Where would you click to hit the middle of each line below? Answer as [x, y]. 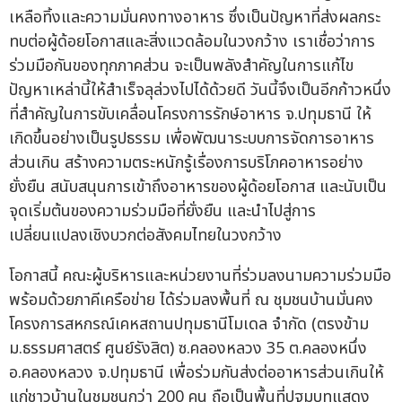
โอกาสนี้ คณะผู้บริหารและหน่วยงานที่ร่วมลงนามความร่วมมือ [200, 276]
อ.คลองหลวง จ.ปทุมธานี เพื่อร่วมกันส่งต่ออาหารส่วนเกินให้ [197, 373]
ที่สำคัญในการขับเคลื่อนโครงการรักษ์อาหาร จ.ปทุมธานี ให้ [190, 115]
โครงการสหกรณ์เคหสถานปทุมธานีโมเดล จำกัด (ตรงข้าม [189, 325]
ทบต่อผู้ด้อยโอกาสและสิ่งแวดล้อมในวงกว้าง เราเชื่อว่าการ [192, 42]
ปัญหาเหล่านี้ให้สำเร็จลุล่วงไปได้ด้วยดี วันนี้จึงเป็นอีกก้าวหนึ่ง [200, 91]
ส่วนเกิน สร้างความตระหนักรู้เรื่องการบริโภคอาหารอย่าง [186, 163]
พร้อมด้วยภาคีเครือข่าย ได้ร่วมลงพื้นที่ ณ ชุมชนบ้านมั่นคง [191, 301]
